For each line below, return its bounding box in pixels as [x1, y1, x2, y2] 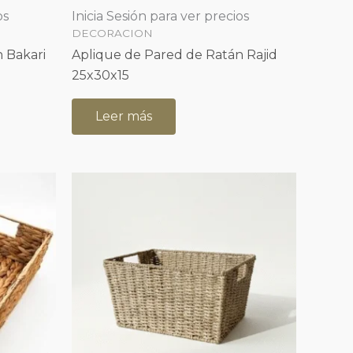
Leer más [95, 109, 152, 124]
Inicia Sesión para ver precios [72, 8, 249, 24]
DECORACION [72, 26, 153, 39]
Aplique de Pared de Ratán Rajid [72, 47, 277, 63]
